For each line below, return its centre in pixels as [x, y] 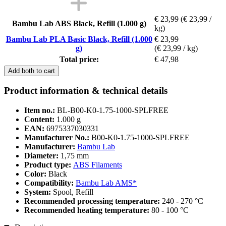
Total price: [79, 59]
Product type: [49, 165]
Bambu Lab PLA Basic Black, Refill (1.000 [79, 39]
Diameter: [42, 156]
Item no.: [40, 110]
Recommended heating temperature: [88, 210]
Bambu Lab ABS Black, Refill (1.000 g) [79, 23]
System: [39, 192]
